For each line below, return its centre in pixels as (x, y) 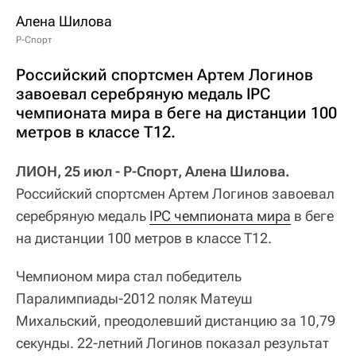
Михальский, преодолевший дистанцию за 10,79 (176, 321)
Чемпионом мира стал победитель (129, 276)
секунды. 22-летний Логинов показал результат (172, 343)
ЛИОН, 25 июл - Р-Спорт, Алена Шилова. (153, 171)
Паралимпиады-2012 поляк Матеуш (134, 298)
